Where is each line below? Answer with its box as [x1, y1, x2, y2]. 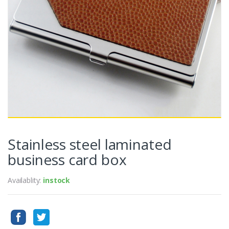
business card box [8, 149, 127, 169]
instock [43, 175, 71, 185]
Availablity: [8, 175, 43, 185]
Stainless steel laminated [8, 134, 172, 154]
